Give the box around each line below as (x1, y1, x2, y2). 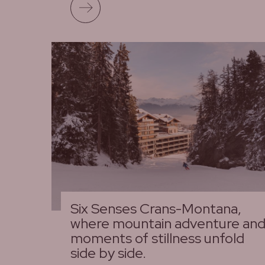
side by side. (70, 243, 146, 262)
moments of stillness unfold (70, 228, 244, 247)
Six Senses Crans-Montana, (70, 199, 241, 218)
